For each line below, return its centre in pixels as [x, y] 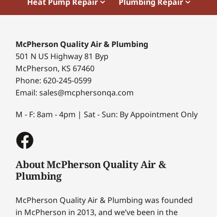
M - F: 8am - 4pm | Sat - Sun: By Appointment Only [107, 115]
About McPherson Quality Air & [91, 164]
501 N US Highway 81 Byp [62, 56]
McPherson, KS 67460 [55, 69]
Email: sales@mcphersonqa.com [75, 93]
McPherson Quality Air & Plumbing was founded [104, 200]
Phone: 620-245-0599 [54, 81]
